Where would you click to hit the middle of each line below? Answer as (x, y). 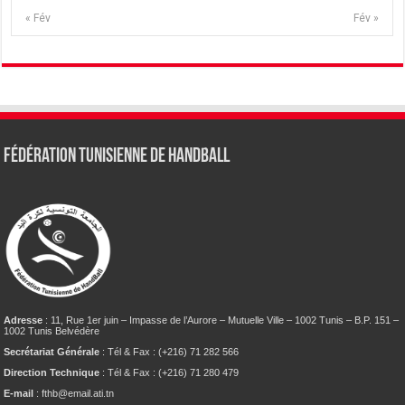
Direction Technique (53, 372)
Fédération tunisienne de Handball (117, 156)
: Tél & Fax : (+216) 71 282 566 (170, 351)
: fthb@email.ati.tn (74, 393)
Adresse (24, 320)
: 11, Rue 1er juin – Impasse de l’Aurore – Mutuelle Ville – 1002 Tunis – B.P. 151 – (221, 320)
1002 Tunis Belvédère (52, 330)
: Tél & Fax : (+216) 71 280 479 (171, 372)
